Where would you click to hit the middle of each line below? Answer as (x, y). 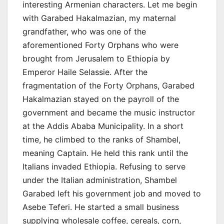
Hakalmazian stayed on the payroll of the (101, 99)
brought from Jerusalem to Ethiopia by (96, 58)
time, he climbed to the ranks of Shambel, (101, 139)
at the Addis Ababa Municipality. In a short (103, 126)
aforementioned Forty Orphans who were (100, 45)
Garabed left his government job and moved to (112, 193)
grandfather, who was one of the (84, 31)
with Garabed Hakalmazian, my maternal (99, 18)
